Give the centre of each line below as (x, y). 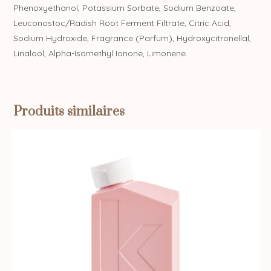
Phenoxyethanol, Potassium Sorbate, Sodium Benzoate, (125, 8)
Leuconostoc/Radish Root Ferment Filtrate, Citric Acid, (122, 23)
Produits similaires (69, 111)
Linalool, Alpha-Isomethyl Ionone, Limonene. (101, 53)
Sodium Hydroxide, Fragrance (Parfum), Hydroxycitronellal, (132, 38)
